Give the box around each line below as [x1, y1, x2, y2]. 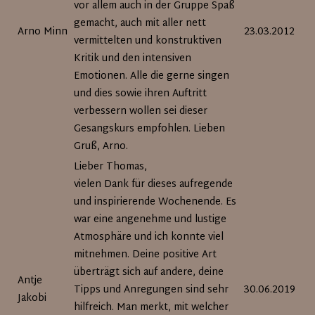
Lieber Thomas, [74, 158, 148, 176]
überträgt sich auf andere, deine [74, 264, 224, 281]
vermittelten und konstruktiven [74, 32, 222, 50]
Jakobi [18, 290, 47, 307]
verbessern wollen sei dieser [74, 103, 208, 120]
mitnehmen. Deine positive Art [74, 246, 217, 264]
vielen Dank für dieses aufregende [74, 176, 233, 193]
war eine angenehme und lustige [74, 211, 227, 229]
